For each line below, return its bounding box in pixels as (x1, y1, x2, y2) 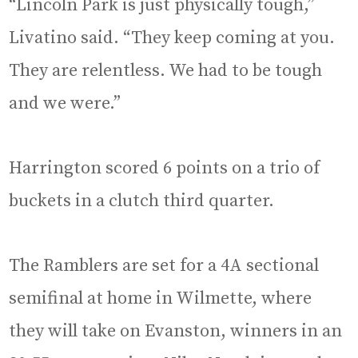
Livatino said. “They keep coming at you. (9, 27, 336, 50)
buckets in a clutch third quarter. (9, 190, 275, 213)
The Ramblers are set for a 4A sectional (9, 255, 320, 277)
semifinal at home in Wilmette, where (9, 288, 312, 310)
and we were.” (9, 93, 121, 115)
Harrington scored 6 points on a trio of (9, 157, 320, 180)
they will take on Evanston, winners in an (9, 320, 343, 343)
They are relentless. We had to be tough (9, 60, 323, 82)
